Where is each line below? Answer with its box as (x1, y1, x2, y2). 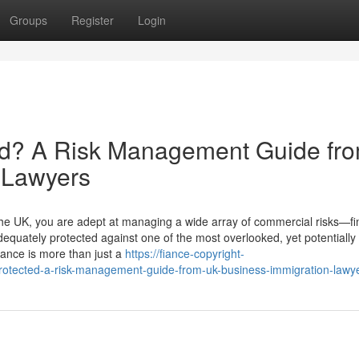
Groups (10, 12, 47, 28)
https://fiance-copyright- (125, 245, 244, 261)
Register (71, 12, 114, 28)
